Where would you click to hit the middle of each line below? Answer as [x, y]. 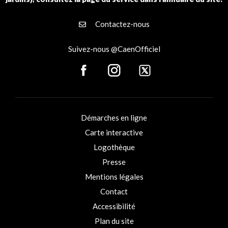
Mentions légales [114, 177]
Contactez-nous [121, 24]
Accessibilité [114, 206]
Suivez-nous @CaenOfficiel [114, 49]
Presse [114, 162]
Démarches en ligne [114, 118]
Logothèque [114, 147]
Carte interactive [114, 132]
